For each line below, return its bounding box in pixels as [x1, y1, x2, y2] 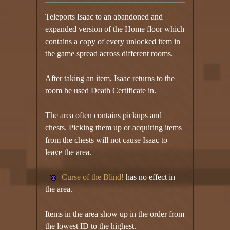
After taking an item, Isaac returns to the [45, 73, 175, 83]
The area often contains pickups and [45, 110, 162, 120]
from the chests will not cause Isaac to [45, 135, 168, 144]
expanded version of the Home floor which [45, 24, 185, 33]
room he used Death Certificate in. [45, 86, 157, 95]
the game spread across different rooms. [45, 49, 174, 58]
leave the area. [45, 147, 92, 157]
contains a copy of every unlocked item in [45, 36, 181, 46]
